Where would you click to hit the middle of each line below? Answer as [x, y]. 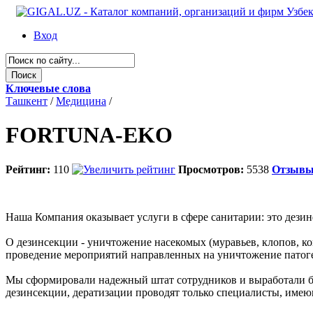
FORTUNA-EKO [89, 135]
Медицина [81, 101]
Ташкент [27, 101]
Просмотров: [211, 169]
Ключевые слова [48, 88]
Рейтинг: [28, 169]
